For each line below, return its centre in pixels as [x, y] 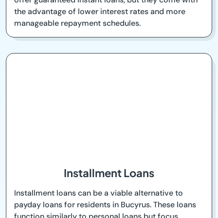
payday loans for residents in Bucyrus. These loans [105, 205]
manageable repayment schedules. [77, 23]
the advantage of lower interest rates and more [100, 12]
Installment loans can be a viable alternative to [99, 193]
